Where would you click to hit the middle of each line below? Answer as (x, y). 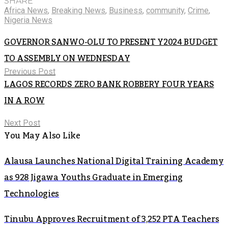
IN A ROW (24, 101)
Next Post (22, 123)
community (165, 10)
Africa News (26, 10)
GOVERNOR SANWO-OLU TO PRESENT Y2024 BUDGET (111, 42)
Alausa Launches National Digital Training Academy (114, 161)
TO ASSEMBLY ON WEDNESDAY (67, 58)
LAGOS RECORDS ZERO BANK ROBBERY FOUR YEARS (109, 84)
